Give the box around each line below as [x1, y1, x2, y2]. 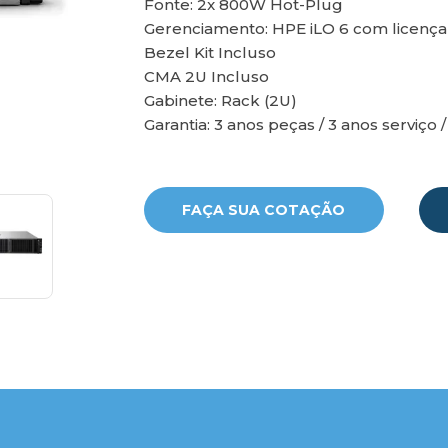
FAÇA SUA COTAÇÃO [182, 201, 346, 219]
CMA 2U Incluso [143, 67, 269, 86]
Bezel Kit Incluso [143, 43, 276, 62]
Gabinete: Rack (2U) [143, 91, 297, 110]
